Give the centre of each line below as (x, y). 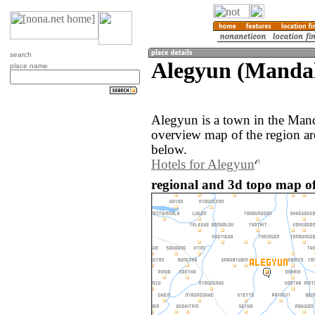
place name (29, 66)
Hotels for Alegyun (203, 165)
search (21, 54)
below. (169, 150)
